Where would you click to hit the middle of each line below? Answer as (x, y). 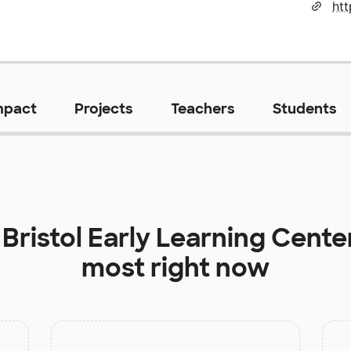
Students (304, 109)
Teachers (203, 109)
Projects (103, 109)
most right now (175, 268)
